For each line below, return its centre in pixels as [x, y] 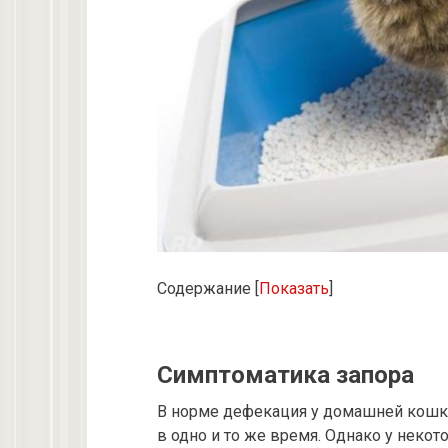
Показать [294, 288]
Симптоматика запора [285, 374]
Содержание [204, 288]
